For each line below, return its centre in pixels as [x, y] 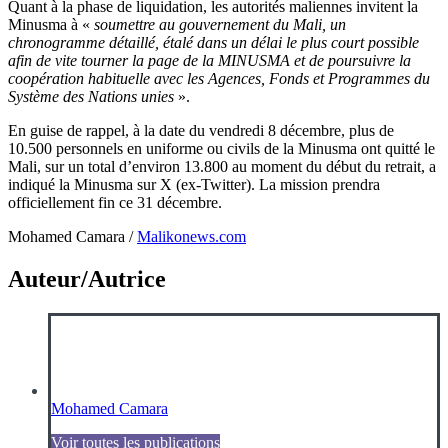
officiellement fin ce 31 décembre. [115, 202]
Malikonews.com [191, 236]
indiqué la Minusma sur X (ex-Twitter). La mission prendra [194, 184]
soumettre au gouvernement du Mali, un [220, 24]
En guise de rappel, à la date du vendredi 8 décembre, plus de [201, 130]
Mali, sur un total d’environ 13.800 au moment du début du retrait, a [222, 166]
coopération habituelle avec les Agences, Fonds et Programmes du [219, 78]
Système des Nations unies [91, 96]
